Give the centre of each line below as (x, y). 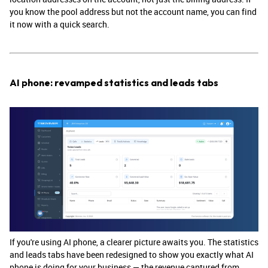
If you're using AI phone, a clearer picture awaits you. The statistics (134, 242)
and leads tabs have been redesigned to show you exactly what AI (132, 255)
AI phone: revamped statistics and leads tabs (114, 83)
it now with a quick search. (60, 25)
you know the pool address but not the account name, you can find (133, 12)
